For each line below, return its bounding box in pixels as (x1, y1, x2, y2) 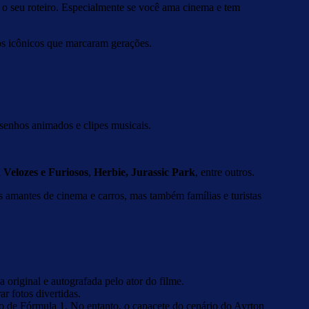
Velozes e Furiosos (3, 166, 88, 178)
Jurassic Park (131, 166, 195, 178)
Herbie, (94, 166, 128, 178)
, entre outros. (195, 166, 255, 178)
